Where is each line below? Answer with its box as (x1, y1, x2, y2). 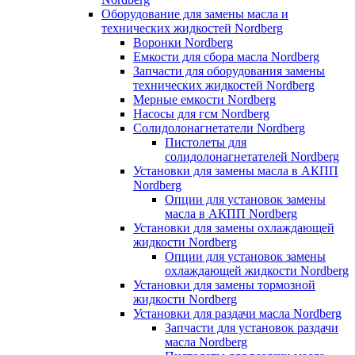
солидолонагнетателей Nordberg (165, 149, 339, 163)
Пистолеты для (165, 135, 246, 149)
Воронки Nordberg (133, 35, 233, 49)
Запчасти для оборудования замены (133, 63, 325, 78)
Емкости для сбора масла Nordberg (133, 49, 319, 63)
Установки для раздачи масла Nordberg (133, 306, 342, 320)
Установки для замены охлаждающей (133, 220, 334, 235)
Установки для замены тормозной (133, 277, 315, 292)
